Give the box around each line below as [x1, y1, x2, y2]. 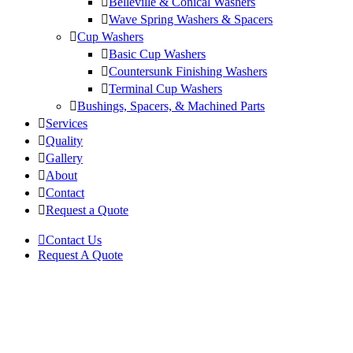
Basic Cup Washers [109, 47, 206, 61]
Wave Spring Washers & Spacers [109, 13, 273, 27]
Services [46, 117, 87, 131]
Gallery [46, 151, 83, 165]
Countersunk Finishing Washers [109, 65, 267, 79]
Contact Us [46, 233, 102, 247]
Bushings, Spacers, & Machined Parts [77, 99, 265, 113]
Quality [46, 134, 83, 148]
